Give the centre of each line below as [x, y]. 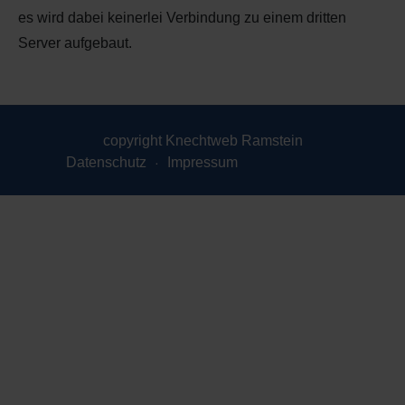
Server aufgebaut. [75, 42]
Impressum [202, 162]
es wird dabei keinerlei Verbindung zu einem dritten [182, 17]
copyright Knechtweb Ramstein [202, 140]
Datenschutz [106, 162]
